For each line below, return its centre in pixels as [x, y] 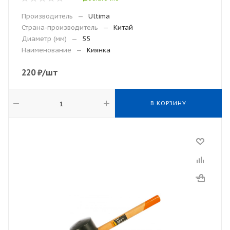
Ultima [99, 16]
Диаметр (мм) [44, 39]
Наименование [46, 50]
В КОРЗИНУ [168, 103]
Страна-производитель [60, 27]
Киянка [99, 50]
